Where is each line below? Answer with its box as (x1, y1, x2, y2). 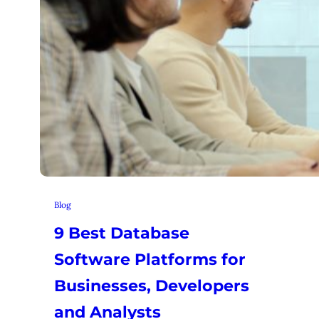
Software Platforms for (54, 249, 246, 269)
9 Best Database (54, 223, 189, 243)
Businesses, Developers (54, 276, 249, 296)
